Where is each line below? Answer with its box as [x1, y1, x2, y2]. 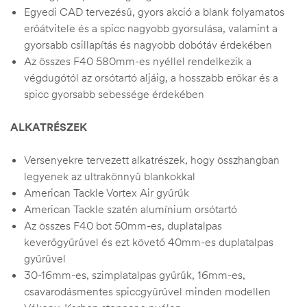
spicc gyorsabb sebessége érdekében [24, 87, 204, 101]
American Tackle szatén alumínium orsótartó [24, 202, 237, 217]
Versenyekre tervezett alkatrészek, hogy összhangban [24, 153, 280, 167]
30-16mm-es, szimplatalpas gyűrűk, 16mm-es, [24, 268, 245, 282]
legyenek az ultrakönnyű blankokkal [24, 169, 195, 184]
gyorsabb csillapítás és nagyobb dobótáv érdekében [24, 38, 272, 52]
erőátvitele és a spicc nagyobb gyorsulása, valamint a [24, 21, 278, 36]
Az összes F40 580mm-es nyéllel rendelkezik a [24, 54, 251, 69]
